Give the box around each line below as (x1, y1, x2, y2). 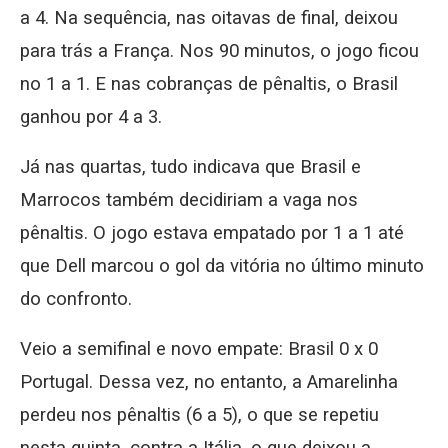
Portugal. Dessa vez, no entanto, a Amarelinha (20, 371, 398, 394)
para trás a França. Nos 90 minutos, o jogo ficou (20, 40, 419, 63)
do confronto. (20, 288, 132, 311)
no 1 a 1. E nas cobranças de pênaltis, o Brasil (20, 73, 398, 96)
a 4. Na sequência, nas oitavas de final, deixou (20, 7, 398, 30)
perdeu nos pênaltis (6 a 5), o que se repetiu (20, 404, 379, 427)
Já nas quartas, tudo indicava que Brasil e (20, 156, 361, 179)
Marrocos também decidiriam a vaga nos (20, 189, 358, 212)
